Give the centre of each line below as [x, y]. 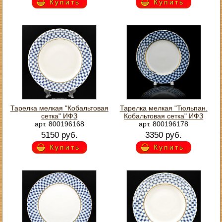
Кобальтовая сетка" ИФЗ [164, 116]
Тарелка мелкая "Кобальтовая [59, 108]
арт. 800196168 [59, 124]
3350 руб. [164, 135]
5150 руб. [59, 135]
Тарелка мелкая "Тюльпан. [164, 108]
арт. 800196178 [164, 124]
